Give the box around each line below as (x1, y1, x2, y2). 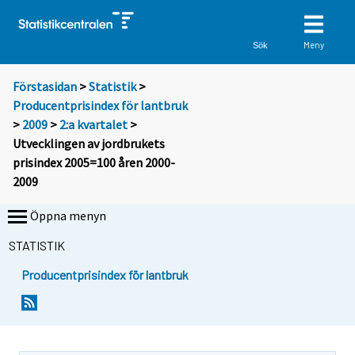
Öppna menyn (30, 208, 106, 224)
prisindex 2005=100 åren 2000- (13, 155, 175, 171)
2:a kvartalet (59, 116, 128, 133)
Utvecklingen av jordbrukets (13, 136, 165, 152)
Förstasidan (13, 78, 77, 95)
